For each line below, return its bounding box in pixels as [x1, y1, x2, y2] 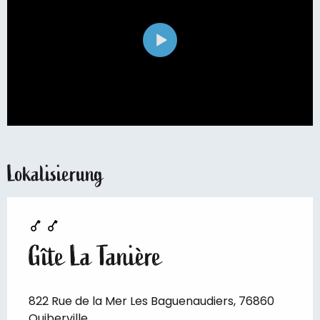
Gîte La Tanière [29, 239, 161, 274]
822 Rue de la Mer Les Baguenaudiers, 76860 [29, 293, 274, 310]
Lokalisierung [7, 160, 104, 189]
